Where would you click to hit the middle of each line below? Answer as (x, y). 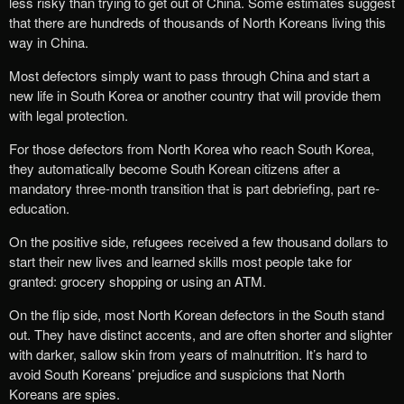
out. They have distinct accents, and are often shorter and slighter (201, 335)
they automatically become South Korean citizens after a (174, 169)
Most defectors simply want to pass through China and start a (189, 76)
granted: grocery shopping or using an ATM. (138, 281)
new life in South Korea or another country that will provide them (195, 96)
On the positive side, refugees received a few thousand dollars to (198, 242)
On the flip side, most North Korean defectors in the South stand (197, 315)
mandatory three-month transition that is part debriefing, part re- (194, 188)
